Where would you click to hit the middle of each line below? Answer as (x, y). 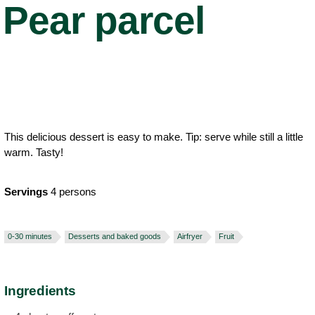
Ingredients (40, 291)
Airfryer (190, 236)
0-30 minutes (30, 236)
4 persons (73, 192)
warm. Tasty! (34, 152)
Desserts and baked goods (115, 236)
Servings (26, 192)
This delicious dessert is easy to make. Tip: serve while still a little (154, 137)
